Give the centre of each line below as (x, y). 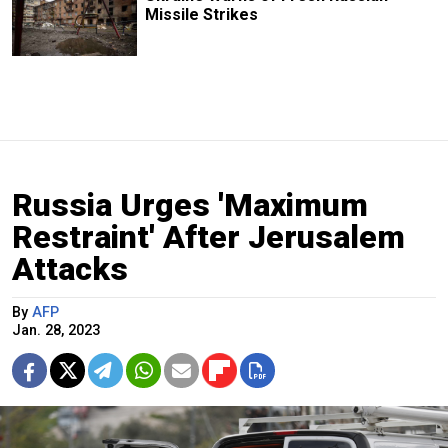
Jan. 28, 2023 (56, 331)
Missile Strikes (201, 14)
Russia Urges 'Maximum (190, 205)
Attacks (70, 269)
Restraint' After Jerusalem (208, 237)
